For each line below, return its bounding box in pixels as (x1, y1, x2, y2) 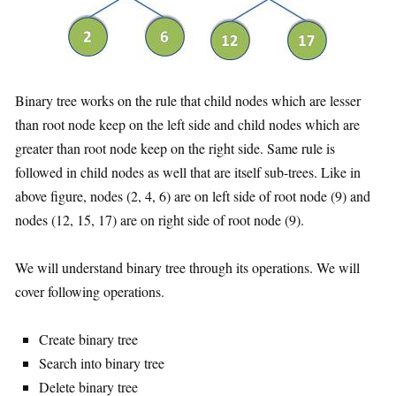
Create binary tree (39, 330, 138, 348)
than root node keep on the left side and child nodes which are (15, 115, 360, 133)
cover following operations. (15, 282, 164, 301)
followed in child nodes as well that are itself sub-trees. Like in (15, 163, 361, 181)
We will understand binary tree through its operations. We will (15, 258, 360, 277)
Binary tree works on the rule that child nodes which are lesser (15, 91, 361, 110)
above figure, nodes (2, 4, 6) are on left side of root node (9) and (15, 187, 370, 205)
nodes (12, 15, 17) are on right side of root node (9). (15, 210, 304, 229)
